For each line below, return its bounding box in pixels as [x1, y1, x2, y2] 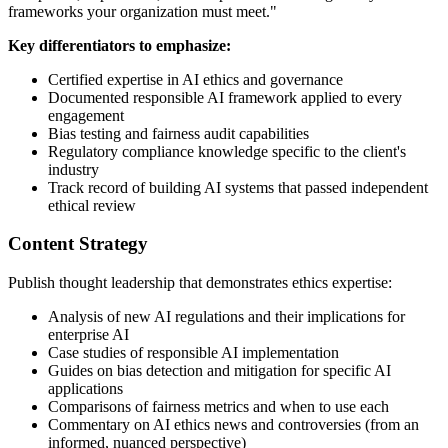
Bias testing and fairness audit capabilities [48, 124, 309, 142]
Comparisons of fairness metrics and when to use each [48, 398, 389, 416]
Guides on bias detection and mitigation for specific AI [48, 362, 391, 380]
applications [48, 380, 123, 398]
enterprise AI [48, 326, 129, 344]
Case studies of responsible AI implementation [48, 344, 339, 362]
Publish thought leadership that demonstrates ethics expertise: [8, 274, 392, 292]
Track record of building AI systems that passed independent [48, 178, 428, 196]
